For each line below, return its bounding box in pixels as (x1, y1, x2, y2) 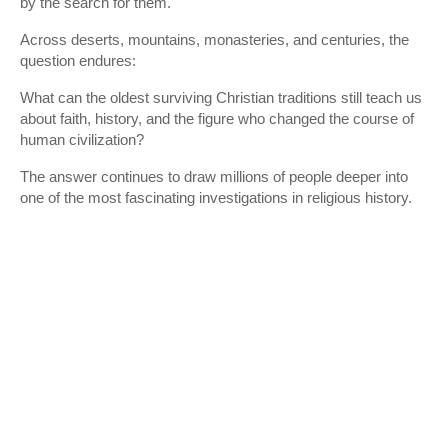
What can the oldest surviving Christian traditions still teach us (20, 89, 422, 106)
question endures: (20, 52, 136, 69)
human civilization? (20, 131, 144, 148)
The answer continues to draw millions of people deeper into (20, 168, 408, 185)
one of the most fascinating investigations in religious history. (20, 189, 412, 206)
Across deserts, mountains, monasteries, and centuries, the (20, 31, 409, 48)
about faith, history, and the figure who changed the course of (20, 110, 414, 127)
